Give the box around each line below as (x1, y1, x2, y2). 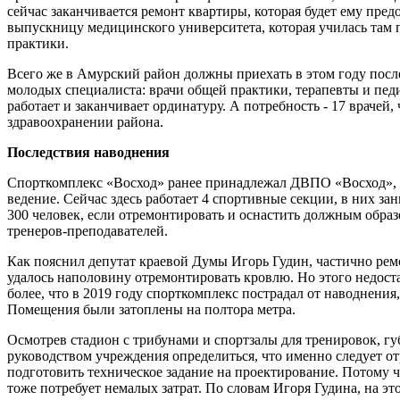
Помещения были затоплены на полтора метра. (7, 301, 296, 317)
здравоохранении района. (7, 113, 163, 129)
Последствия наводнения (7, 144, 170, 160)
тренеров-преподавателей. (7, 222, 168, 238)
